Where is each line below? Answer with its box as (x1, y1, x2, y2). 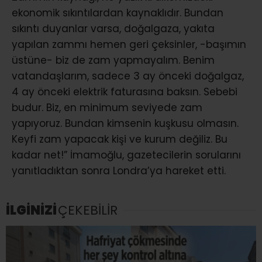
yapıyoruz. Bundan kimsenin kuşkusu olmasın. (12, 116, 239, 130)
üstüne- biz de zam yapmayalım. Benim (12, 53, 215, 67)
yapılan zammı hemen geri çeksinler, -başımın (12, 37, 246, 51)
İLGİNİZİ (6, 201, 57, 219)
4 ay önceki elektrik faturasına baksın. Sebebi (12, 84, 237, 99)
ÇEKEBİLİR (58, 201, 118, 219)
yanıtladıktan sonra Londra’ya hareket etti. (12, 163, 226, 178)
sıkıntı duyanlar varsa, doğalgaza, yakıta (12, 21, 215, 36)
